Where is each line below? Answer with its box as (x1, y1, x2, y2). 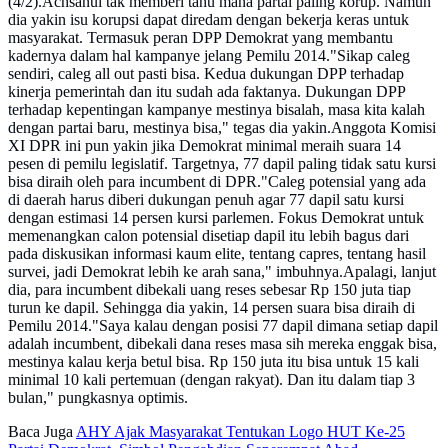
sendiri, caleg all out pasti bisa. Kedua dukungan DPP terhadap (8, 65, 404, 83)
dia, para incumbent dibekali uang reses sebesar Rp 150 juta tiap (8, 281, 411, 299)
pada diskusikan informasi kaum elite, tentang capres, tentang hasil (8, 245, 426, 263)
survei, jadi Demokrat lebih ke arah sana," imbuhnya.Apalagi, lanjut (8, 263, 436, 281)
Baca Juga (8, 423, 73, 441)
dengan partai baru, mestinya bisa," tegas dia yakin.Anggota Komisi (8, 119, 436, 137)
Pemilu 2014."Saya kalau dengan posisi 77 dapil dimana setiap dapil (8, 317, 438, 335)
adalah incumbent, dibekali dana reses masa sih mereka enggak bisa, (8, 335, 437, 353)
